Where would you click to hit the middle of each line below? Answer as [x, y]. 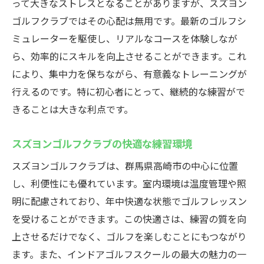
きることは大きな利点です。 [72, 109]
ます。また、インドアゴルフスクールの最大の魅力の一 [129, 254]
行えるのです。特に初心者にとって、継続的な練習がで [128, 91]
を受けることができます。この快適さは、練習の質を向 [129, 219]
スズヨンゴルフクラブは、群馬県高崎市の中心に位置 [125, 166]
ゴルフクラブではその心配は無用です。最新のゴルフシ [129, 21]
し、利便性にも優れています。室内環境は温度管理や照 [129, 183]
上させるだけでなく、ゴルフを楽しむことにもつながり [129, 236]
